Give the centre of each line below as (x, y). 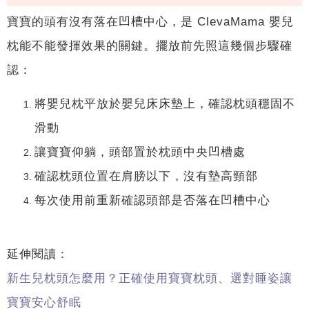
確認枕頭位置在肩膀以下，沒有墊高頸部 (146, 176)
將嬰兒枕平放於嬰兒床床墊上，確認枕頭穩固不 (165, 103)
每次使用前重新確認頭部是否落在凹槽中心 (152, 200)
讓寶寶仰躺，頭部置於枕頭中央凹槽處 (140, 151)
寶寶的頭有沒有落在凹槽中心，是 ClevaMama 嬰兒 (150, 21)
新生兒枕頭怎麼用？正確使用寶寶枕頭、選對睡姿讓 (150, 278)
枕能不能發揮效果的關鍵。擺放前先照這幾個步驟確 (150, 45)
